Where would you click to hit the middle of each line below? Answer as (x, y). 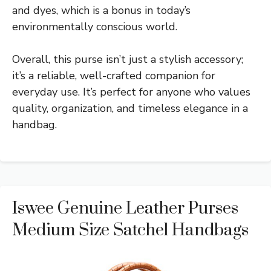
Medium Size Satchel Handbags (130, 230)
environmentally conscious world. (95, 26)
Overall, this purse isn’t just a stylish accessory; (128, 59)
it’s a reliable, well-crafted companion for (114, 75)
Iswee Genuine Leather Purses (125, 208)
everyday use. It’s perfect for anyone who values (131, 92)
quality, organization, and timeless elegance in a (130, 108)
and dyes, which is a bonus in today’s (101, 10)
